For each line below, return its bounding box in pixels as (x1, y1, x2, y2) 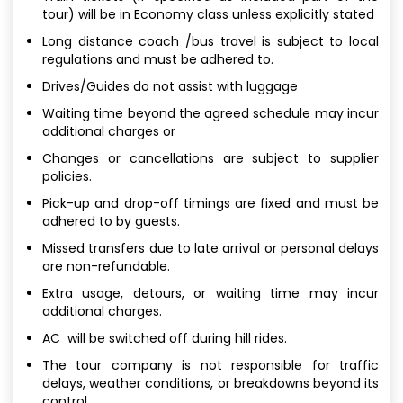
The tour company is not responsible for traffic (42, 355, 379, 374)
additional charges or (42, 121, 175, 140)
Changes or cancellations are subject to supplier (42, 148, 379, 167)
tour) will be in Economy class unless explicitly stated (42, 4, 374, 23)
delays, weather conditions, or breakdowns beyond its (42, 373, 379, 392)
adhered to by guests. (42, 211, 180, 230)
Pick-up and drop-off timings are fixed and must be (42, 193, 379, 212)
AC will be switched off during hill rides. (42, 328, 287, 347)
